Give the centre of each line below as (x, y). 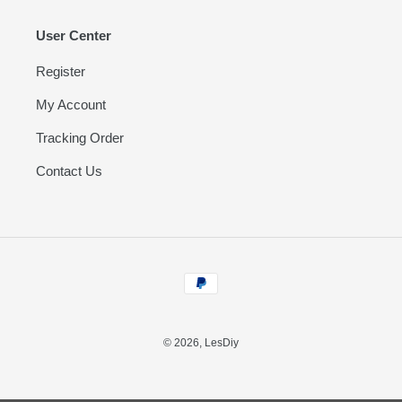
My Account (71, 104)
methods (226, 293)
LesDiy (222, 343)
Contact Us (69, 170)
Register (61, 71)
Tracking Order (80, 137)
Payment (227, 274)
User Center (74, 35)
